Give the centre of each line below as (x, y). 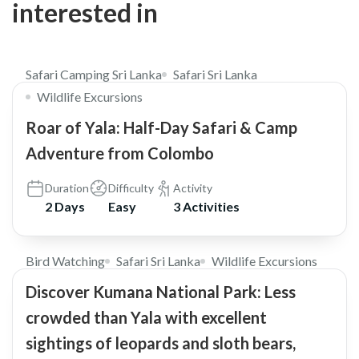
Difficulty (131, 188)
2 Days (65, 206)
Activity (193, 188)
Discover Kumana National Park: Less (161, 291)
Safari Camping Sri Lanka (94, 74)
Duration (67, 188)
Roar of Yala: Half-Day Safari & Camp (161, 127)
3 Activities (206, 206)
